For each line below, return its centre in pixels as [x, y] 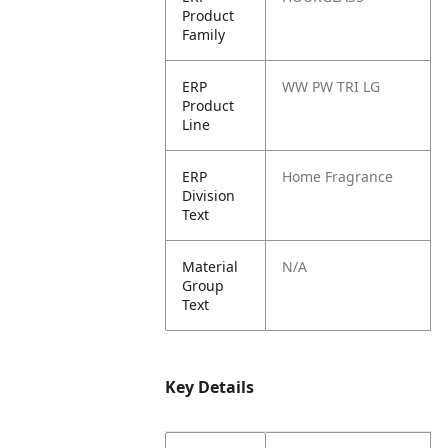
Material [210, 266]
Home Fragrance [338, 176]
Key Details [210, 387]
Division [209, 195]
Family [204, 34]
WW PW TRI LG [331, 86]
